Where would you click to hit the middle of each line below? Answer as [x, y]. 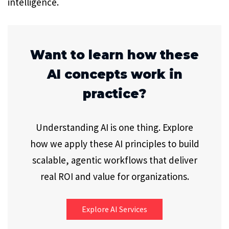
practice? [114, 94]
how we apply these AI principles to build [114, 143]
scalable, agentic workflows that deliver [114, 160]
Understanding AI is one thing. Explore [114, 127]
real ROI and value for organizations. [114, 176]
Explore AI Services [114, 209]
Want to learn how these [114, 55]
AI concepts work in [114, 74]
